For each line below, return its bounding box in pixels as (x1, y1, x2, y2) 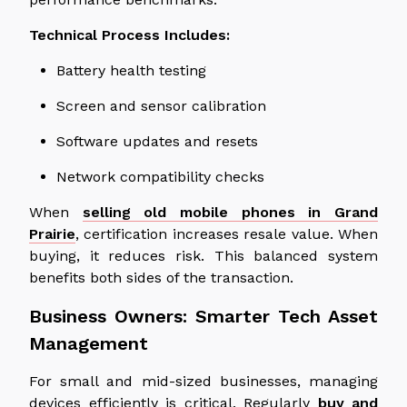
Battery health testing (56, 61, 206, 79)
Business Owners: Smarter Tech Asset (29, 304, 378, 327)
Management (29, 332, 148, 354)
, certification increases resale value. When (75, 224, 378, 243)
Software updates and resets (56, 132, 258, 150)
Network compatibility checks (56, 167, 264, 185)
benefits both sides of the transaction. (29, 268, 293, 286)
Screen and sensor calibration (56, 96, 266, 114)
